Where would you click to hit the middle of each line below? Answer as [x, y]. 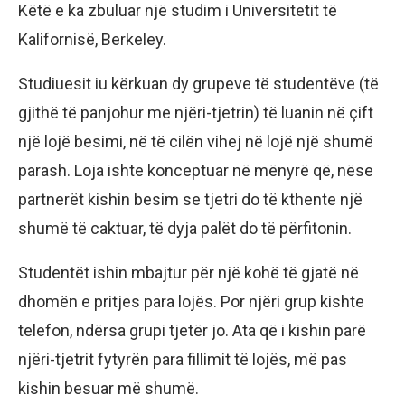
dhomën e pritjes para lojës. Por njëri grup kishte [191, 302]
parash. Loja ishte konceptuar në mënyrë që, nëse [196, 171]
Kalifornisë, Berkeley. [92, 40]
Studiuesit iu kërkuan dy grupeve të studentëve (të [198, 84]
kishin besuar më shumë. [108, 389]
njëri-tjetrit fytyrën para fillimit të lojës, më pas [183, 360]
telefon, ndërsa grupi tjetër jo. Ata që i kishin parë [192, 331]
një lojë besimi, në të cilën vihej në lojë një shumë [196, 142]
